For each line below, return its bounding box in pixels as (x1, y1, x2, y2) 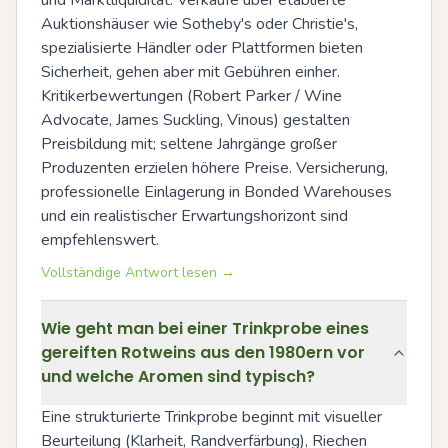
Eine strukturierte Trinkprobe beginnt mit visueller (41, 406, 382, 428)
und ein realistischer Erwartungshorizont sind (41, 205, 348, 227)
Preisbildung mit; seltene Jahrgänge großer (41, 133, 337, 155)
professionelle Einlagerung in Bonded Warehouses (41, 181, 392, 203)
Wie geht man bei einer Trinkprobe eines (41, 317, 369, 340)
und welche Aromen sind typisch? (41, 365, 315, 388)
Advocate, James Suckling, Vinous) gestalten (41, 109, 350, 131)
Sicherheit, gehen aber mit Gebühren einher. (41, 61, 340, 83)
